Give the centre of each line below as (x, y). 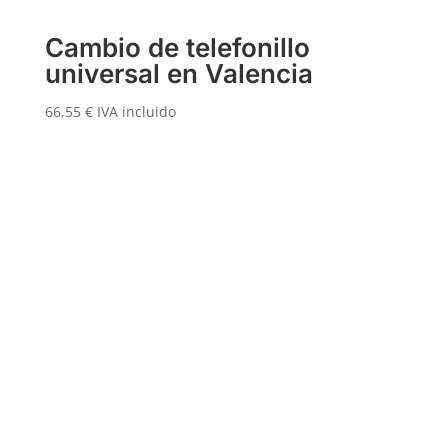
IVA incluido (136, 111)
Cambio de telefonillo (177, 47)
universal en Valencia (178, 73)
